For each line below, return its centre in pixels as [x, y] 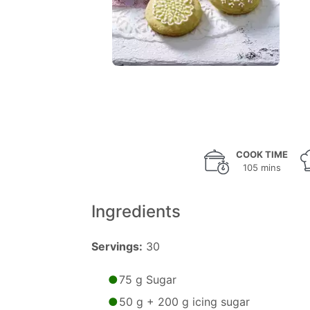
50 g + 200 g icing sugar [184, 302]
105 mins [262, 167]
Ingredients [136, 211]
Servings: [117, 246]
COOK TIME [262, 154]
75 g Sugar [148, 280]
